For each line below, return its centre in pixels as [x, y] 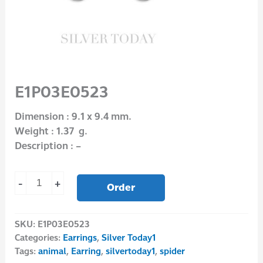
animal [52, 252]
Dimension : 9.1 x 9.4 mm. [73, 117]
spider [172, 252]
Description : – [48, 146]
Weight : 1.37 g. [51, 131]
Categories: [38, 238]
